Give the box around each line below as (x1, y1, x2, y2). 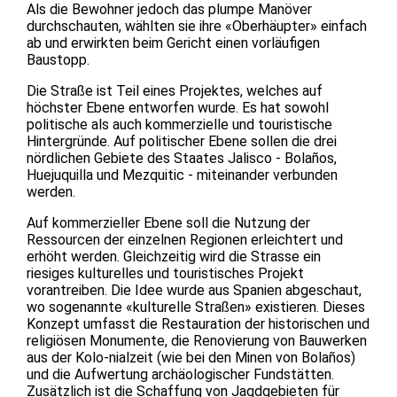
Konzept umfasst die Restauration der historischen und (27, 315, 370, 332)
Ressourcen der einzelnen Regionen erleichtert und (27, 230, 343, 248)
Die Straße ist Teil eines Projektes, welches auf (27, 82, 323, 99)
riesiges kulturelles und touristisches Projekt (27, 264, 304, 282)
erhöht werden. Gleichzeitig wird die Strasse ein (27, 247, 321, 265)
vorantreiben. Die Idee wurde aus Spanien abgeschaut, (27, 281, 362, 299)
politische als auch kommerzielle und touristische (27, 115, 332, 133)
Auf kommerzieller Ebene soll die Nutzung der (27, 214, 310, 231)
